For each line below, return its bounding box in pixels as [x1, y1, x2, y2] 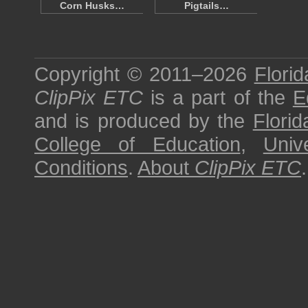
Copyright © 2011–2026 [34, 63, 254, 85]
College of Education [34, 133, 241, 155]
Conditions [34, 156, 128, 179]
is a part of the [143, 86, 293, 109]
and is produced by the [34, 109, 253, 132]
